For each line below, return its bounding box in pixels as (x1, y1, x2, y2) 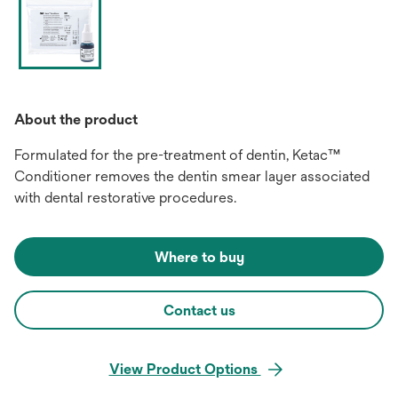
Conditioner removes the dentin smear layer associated (14, 168, 370, 185)
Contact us (163, 302, 235, 319)
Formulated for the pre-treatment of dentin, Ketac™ (14, 147, 340, 163)
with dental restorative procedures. (14, 189, 236, 206)
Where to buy (154, 249, 244, 266)
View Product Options (108, 361, 261, 378)
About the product (14, 111, 138, 128)
